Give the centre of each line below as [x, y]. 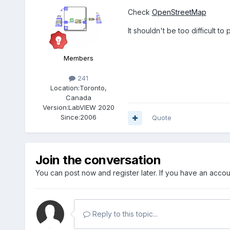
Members [78, 58]
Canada [78, 98]
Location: [65, 88]
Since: [70, 117]
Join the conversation [98, 160]
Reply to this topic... [124, 214]
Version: [55, 108]
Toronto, [93, 88]
